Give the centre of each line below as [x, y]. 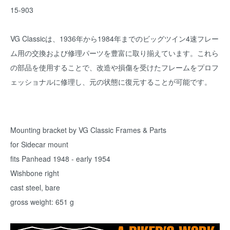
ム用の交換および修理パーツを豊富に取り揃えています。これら [114, 53]
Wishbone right [35, 173]
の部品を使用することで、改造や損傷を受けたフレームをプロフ [114, 67]
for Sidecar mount [39, 144]
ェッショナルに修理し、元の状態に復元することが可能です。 [111, 82]
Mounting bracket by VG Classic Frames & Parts [88, 130]
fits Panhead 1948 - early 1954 [60, 159]
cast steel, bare [35, 187]
